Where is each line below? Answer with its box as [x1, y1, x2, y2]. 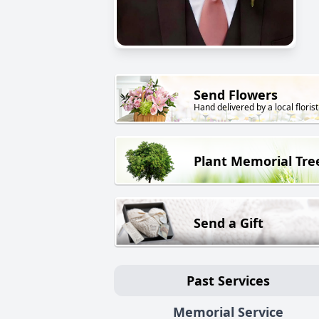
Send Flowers [194, 86, 278, 104]
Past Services [186, 271, 270, 289]
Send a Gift [194, 214, 263, 231]
